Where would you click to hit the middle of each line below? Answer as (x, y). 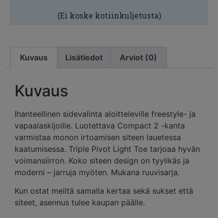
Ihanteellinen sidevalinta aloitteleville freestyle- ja (105, 114)
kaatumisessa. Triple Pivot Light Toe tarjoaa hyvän (107, 149)
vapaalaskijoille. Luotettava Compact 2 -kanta (100, 125)
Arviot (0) (138, 58)
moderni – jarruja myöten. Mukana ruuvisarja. (97, 172)
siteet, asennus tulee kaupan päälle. (80, 203)
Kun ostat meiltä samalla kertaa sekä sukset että (104, 191)
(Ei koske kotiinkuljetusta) (109, 15)
